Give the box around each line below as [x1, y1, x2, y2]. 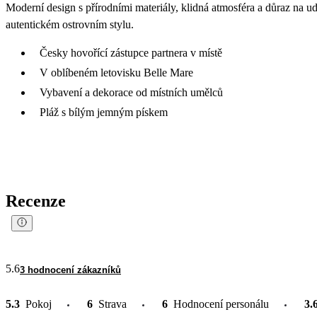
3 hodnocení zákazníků [20, 264, 121, 275]
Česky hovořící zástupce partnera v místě [40, 46, 222, 59]
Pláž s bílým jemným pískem [40, 105, 168, 118]
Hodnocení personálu [173, 297, 269, 310]
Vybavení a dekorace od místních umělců [40, 86, 223, 98]
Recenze [6, 191, 66, 210]
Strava [98, 297, 127, 310]
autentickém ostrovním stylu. [6, 18, 134, 30]
